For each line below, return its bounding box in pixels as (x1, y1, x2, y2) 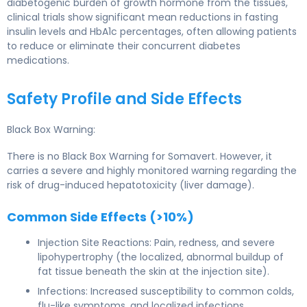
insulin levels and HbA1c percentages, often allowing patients (7, 24, 297, 38)
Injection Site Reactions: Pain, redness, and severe (38, 235, 275, 249)
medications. (7, 53, 69, 67)
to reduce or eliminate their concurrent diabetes (7, 38, 241, 53)
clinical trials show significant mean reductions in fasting (7, 10, 278, 24)
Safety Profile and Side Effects (7, 88, 242, 110)
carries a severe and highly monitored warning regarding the (7, 163, 297, 177)
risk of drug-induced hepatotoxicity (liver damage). (7, 177, 254, 192)
